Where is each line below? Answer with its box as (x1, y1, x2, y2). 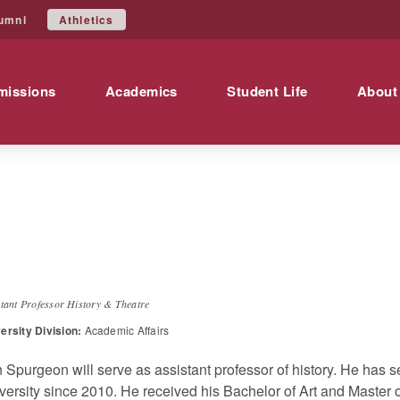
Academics (104, 81, 178, 102)
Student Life (227, 81, 308, 102)
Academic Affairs (81, 322, 170, 337)
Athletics (58, 11, 114, 28)
